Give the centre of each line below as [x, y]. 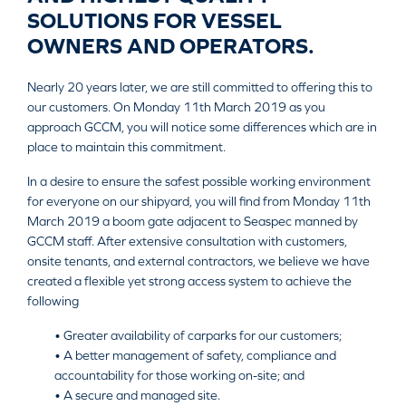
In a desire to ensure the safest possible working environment [199, 181]
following [53, 301]
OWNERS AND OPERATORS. [171, 46]
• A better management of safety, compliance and [195, 355]
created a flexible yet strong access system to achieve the [189, 281]
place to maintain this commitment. [126, 147]
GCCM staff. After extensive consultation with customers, [187, 241]
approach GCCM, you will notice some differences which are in [202, 127]
